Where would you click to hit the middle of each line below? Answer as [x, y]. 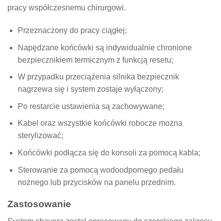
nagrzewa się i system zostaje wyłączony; [90, 89]
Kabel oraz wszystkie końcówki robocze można [100, 123]
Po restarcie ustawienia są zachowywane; [91, 106]
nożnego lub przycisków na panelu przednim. [96, 182]
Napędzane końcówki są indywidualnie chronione [105, 47]
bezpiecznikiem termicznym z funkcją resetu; [95, 60]
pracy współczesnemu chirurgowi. [67, 8]
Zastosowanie [39, 204]
